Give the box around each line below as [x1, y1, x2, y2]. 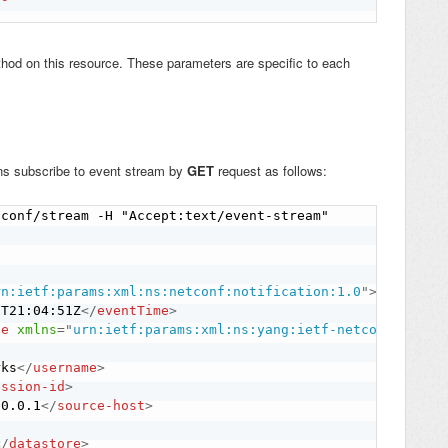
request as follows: [214, 161, 327, 181]
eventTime [97, 302, 170, 318]
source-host [57, 397, 146, 413]
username [33, 359, 98, 375]
